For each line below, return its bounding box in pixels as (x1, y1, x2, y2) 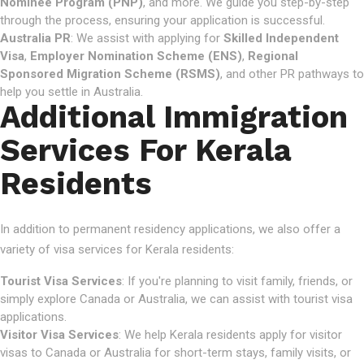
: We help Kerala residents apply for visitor (119, 327, 342, 342)
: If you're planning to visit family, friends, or (122, 274, 353, 288)
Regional (248, 49, 298, 63)
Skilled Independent (223, 31, 339, 45)
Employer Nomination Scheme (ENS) (30, 49, 242, 63)
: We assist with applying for (71, 31, 223, 45)
